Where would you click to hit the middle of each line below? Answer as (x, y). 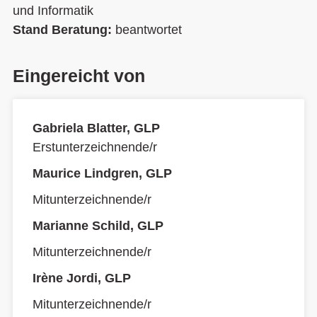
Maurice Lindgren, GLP (102, 173)
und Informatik (53, 11)
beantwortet (149, 30)
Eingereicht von (79, 76)
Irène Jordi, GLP (82, 278)
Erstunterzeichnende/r (95, 147)
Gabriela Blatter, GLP (96, 128)
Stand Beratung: (64, 30)
